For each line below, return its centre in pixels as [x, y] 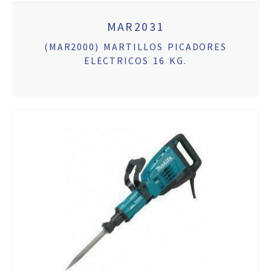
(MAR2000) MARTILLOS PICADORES [135, 47]
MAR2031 [135, 27]
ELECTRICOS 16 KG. [135, 61]
